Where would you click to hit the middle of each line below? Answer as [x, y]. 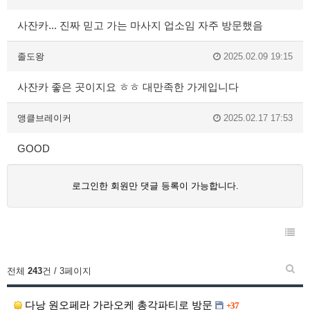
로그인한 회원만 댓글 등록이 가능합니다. [155, 186]
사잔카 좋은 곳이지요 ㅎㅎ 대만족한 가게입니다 [128, 87]
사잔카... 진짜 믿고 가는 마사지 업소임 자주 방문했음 [140, 26]
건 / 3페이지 [67, 271]
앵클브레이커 [44, 118]
